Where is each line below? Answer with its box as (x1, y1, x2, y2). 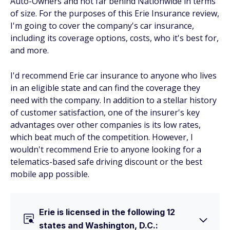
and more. (10, 45, 49, 56)
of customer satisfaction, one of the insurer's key (10, 107, 200, 118)
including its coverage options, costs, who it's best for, (10, 32, 219, 44)
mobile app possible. (10, 168, 89, 180)
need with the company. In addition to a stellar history (10, 94, 217, 106)
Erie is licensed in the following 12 (39, 207, 175, 217)
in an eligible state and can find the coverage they (10, 82, 200, 93)
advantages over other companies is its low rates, (10, 119, 201, 130)
